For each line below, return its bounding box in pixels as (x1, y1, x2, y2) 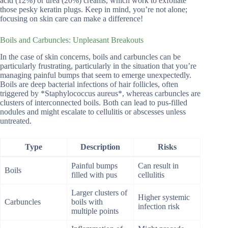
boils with (71, 197, 103, 207)
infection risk (138, 202, 180, 211)
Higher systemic (138, 193, 190, 202)
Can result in (138, 161, 179, 170)
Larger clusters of (71, 188, 127, 197)
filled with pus (71, 170, 117, 180)
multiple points (71, 207, 119, 216)
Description (80, 142, 120, 152)
